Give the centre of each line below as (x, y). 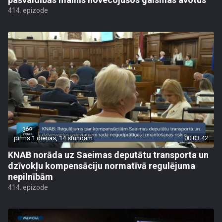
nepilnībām (30, 177)
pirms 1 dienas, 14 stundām (53, 138)
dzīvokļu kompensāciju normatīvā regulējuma (102, 166)
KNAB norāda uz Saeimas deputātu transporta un (108, 155)
